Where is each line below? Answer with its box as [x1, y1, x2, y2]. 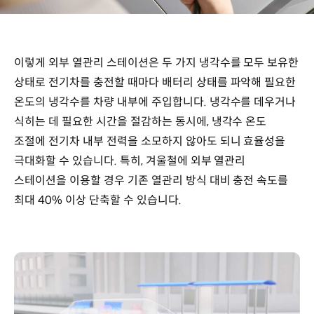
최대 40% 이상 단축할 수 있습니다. [14, 192, 184, 207]
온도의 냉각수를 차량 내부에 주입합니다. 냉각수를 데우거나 [14, 94, 296, 109]
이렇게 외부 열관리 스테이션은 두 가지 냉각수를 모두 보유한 [14, 55, 299, 70]
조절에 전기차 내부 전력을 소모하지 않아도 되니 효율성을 [14, 133, 286, 149]
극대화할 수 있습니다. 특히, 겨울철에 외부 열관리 [14, 153, 246, 168]
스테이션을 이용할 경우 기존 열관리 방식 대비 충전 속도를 [14, 172, 289, 188]
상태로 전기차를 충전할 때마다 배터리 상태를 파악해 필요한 [14, 74, 296, 90]
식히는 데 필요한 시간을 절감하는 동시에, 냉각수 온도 [14, 114, 267, 129]
